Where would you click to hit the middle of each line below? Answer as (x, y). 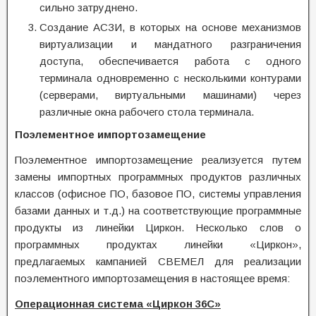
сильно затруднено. (89, 7)
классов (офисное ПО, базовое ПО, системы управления (158, 194)
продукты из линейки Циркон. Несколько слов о (158, 227)
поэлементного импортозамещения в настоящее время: (152, 278)
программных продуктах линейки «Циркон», (158, 244)
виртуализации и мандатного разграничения (170, 44)
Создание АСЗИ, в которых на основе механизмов (170, 27)
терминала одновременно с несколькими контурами (170, 78)
